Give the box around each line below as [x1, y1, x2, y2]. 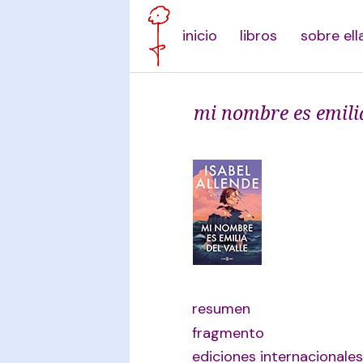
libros [240, 25, 278, 45]
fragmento [191, 322, 264, 343]
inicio [181, 25, 217, 45]
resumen [191, 299, 250, 319]
